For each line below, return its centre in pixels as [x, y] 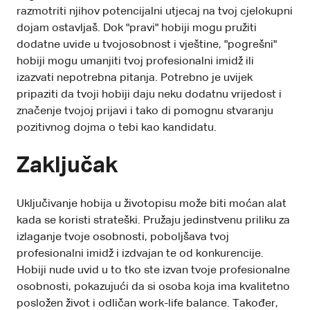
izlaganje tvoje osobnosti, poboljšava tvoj [123, 237]
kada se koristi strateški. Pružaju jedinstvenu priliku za [153, 220]
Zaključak [67, 166]
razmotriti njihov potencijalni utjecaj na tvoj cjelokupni [155, 11]
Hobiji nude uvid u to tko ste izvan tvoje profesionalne [153, 270]
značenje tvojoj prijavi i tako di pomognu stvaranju [145, 111]
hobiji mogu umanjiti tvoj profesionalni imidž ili [135, 61]
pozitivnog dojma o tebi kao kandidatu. [117, 128]
